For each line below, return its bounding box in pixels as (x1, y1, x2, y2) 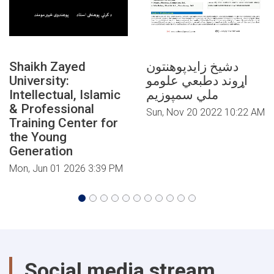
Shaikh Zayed (9, 59, 86, 74)
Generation (9, 144, 73, 158)
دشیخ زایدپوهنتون (146, 59, 239, 74)
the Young (9, 130, 67, 144)
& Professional (9, 102, 94, 116)
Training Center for (9, 116, 118, 130)
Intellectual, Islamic (9, 87, 120, 102)
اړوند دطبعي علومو (146, 73, 248, 88)
